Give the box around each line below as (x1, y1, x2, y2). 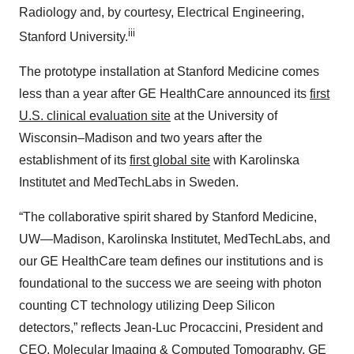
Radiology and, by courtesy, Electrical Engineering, (19, 5, 304, 19)
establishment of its (19, 153, 130, 168)
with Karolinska (210, 153, 299, 168)
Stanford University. (19, 30, 128, 44)
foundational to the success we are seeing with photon (19, 277, 322, 291)
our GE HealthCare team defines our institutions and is (19, 254, 323, 269)
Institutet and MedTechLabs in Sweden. (19, 175, 239, 190)
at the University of (171, 109, 277, 123)
